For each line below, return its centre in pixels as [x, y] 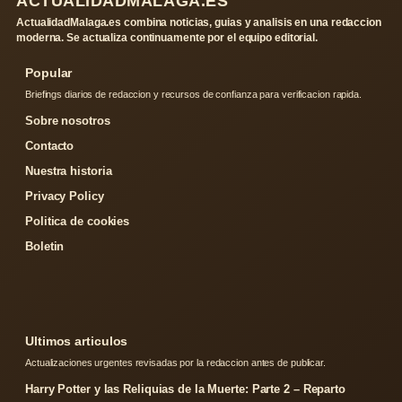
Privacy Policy [65, 197]
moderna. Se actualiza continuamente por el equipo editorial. [167, 38]
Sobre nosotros [68, 121]
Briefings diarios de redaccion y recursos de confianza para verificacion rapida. [193, 95]
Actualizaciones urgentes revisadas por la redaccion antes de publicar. [175, 363]
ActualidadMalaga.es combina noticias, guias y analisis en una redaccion [199, 23]
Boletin [45, 247]
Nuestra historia [69, 171]
